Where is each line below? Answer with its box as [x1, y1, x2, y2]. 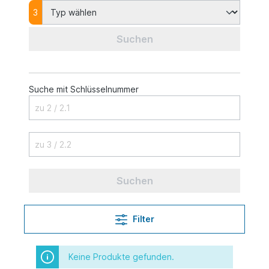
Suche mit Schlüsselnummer [29, 84, 139, 94]
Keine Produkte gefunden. [68, 252, 174, 262]
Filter [132, 214, 154, 224]
